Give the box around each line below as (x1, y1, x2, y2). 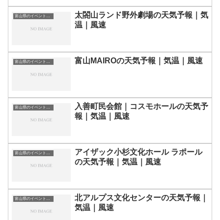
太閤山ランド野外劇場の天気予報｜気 (75, 11, 208, 20)
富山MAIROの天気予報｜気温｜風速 (75, 56, 203, 65)
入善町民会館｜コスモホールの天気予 (75, 102, 208, 110)
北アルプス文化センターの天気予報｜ (75, 193, 208, 202)
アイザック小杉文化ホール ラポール (75, 147, 202, 156)
